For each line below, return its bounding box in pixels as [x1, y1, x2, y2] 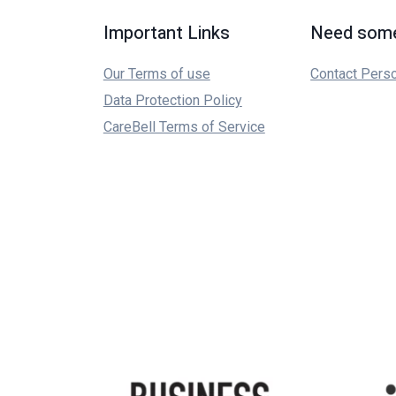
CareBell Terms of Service [103, 118, 265, 135]
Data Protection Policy [103, 92, 242, 109]
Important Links [103, 20, 230, 46]
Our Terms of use [103, 65, 210, 82]
